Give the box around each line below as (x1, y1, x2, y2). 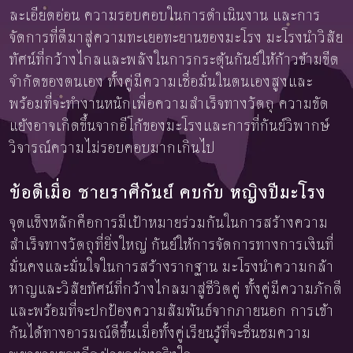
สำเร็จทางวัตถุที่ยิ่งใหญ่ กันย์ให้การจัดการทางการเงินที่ (9, 235, 334, 255)
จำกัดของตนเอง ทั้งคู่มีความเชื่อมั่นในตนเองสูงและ (9, 72, 313, 91)
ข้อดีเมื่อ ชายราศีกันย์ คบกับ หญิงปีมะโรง (9, 180, 326, 204)
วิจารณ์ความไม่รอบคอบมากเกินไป (9, 138, 215, 158)
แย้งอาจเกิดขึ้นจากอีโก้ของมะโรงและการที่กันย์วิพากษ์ (9, 116, 330, 136)
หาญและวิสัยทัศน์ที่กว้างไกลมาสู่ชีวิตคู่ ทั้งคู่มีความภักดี (9, 279, 343, 299)
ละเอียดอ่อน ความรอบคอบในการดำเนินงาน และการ (9, 6, 321, 25)
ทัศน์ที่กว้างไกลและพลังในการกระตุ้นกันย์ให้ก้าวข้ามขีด (9, 50, 340, 69)
